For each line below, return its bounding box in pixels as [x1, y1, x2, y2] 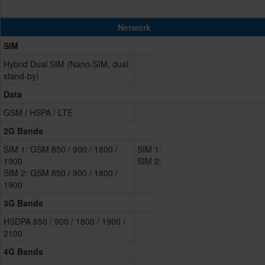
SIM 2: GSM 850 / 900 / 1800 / [4, 167, 118, 179]
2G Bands [4, 125, 43, 137]
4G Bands [4, 245, 43, 258]
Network [117, 21, 151, 34]
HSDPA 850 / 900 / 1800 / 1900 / [4, 215, 125, 228]
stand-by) [4, 70, 39, 82]
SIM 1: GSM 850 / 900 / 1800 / [4, 143, 118, 156]
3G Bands [4, 197, 43, 209]
